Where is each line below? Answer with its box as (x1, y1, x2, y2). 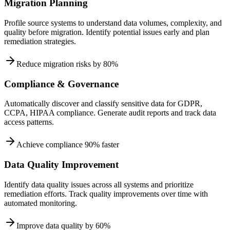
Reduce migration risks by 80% (16, 59, 118, 68)
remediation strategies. (4, 36, 76, 46)
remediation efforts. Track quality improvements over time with (4, 189, 208, 198)
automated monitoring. (4, 198, 77, 207)
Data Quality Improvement (4, 159, 119, 170)
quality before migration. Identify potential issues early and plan (4, 27, 209, 36)
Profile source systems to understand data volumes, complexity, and (4, 18, 222, 27)
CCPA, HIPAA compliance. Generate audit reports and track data (4, 108, 216, 118)
